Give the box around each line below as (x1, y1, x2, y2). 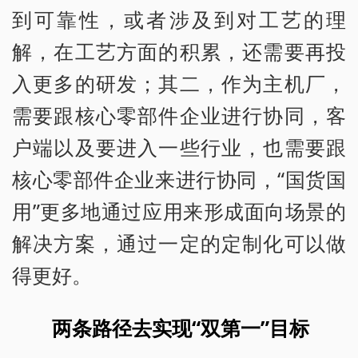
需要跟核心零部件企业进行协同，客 (12, 101, 346, 129)
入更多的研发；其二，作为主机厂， (12, 70, 346, 97)
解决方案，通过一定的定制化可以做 (12, 229, 346, 257)
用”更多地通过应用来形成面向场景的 (12, 197, 346, 225)
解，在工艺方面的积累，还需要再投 (12, 38, 346, 66)
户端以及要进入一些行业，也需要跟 (12, 133, 346, 161)
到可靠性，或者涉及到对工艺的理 (12, 6, 346, 34)
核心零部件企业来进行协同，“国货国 (12, 165, 346, 193)
